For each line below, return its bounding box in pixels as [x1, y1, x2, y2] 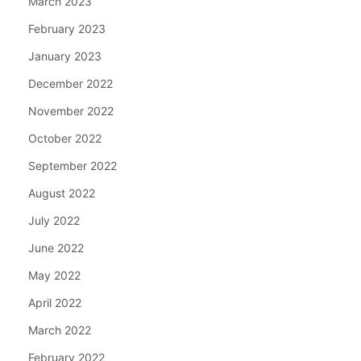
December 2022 [28, 76, 113, 90]
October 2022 [28, 131, 102, 145]
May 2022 [28, 268, 81, 282]
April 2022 [28, 295, 81, 309]
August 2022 [28, 185, 95, 200]
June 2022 [28, 240, 84, 255]
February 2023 [28, 21, 106, 35]
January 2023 [28, 48, 102, 63]
